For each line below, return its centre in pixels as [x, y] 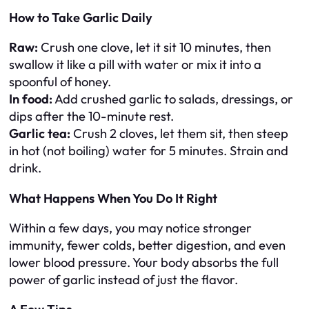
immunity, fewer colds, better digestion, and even [147, 245]
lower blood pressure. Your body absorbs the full [144, 262]
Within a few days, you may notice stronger [130, 228]
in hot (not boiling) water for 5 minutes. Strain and [149, 151]
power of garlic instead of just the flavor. [123, 280]
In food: [31, 99]
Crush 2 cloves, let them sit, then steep [179, 134]
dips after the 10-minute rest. [91, 117]
